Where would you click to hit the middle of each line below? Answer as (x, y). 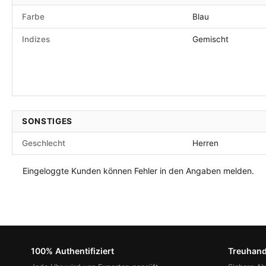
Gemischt (210, 39)
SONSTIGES (47, 121)
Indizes (36, 39)
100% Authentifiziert (72, 251)
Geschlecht (44, 143)
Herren (205, 143)
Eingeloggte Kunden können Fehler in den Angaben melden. (138, 170)
